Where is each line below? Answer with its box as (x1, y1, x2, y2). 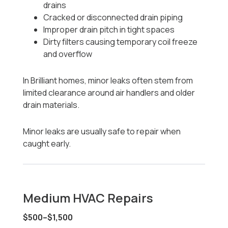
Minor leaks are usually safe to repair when (23, 126, 181, 137)
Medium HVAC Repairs (23, 189, 154, 207)
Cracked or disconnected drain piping (43, 12, 183, 23)
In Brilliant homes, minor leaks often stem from (23, 75, 193, 87)
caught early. (23, 138, 71, 150)
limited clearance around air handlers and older (23, 87, 195, 99)
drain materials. (23, 99, 80, 111)
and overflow (43, 48, 93, 60)
